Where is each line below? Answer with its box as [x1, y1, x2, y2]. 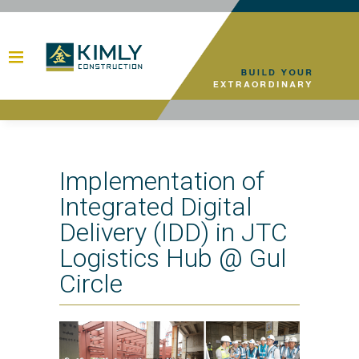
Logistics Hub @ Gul [59, 243, 287, 273]
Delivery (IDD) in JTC [59, 217, 288, 248]
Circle [59, 268, 123, 299]
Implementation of [59, 166, 264, 196]
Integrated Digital [59, 192, 252, 222]
